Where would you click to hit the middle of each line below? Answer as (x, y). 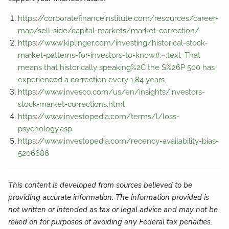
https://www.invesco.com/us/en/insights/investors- (111, 92)
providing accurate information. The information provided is (109, 198)
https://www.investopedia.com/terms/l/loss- (98, 116)
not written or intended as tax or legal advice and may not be (113, 210)
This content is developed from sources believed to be (100, 185)
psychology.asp (45, 129)
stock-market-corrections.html (71, 104)
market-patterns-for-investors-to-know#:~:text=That (109, 55)
